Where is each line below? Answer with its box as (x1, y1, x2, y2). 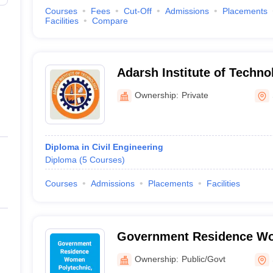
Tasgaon (116, 246, 166, 259)
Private (181, 90, 208, 100)
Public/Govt (181, 253, 225, 264)
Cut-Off (123, 6, 152, 16)
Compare (91, 16, 128, 26)
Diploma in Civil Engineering (44, 142, 163, 152)
